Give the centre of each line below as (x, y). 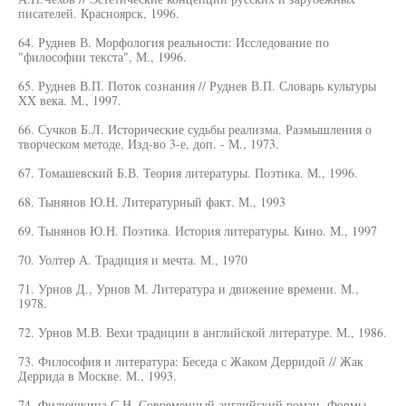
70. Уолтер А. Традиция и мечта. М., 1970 (133, 260)
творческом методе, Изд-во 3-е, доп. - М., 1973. (149, 144)
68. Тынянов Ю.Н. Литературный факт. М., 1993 (152, 202)
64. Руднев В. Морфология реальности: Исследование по (174, 42)
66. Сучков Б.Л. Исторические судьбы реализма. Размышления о (195, 129)
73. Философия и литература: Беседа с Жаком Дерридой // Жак (191, 361)
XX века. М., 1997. (70, 100)
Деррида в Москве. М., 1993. (97, 376)
